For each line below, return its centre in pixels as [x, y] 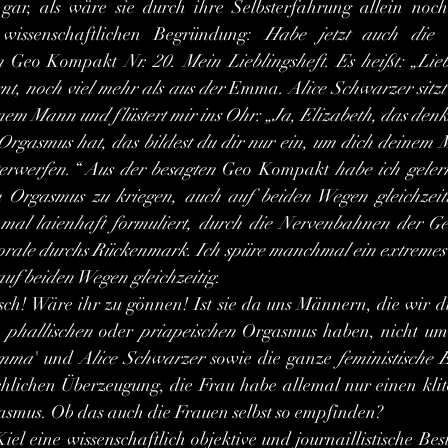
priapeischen [187, 331]
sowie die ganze [271, 358]
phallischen [50, 331]
